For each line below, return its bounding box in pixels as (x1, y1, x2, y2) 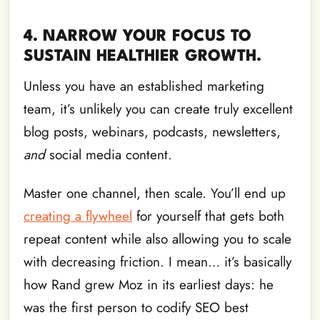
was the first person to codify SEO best (24, 298, 249, 318)
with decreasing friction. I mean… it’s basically (24, 252, 291, 272)
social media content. (45, 144, 172, 164)
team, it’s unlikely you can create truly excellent (24, 99, 293, 119)
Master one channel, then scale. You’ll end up (24, 184, 286, 204)
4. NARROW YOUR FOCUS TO (24, 28, 251, 44)
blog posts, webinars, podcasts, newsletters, (24, 121, 281, 141)
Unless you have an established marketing (24, 76, 264, 96)
